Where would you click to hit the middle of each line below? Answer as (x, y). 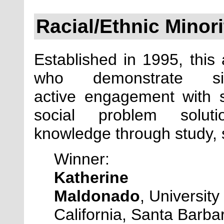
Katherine (91, 177)
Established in (88, 59)
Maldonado (97, 196)
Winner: (82, 159)
